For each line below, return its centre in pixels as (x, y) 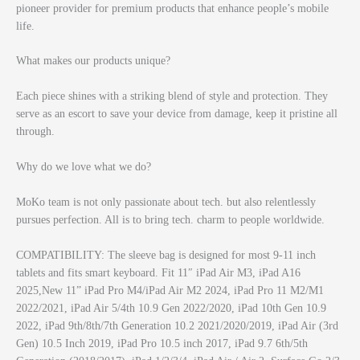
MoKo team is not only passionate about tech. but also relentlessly (166, 202)
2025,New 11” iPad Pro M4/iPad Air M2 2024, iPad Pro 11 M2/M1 (170, 290)
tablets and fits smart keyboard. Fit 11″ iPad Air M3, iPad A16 (158, 272)
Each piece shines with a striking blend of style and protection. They (172, 96)
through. (35, 132)
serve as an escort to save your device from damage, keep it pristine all (177, 114)
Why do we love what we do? (84, 167)
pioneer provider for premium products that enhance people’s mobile (172, 8)
